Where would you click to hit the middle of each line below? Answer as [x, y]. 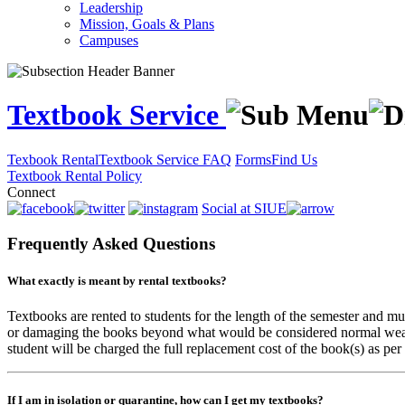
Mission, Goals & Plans [147, 24]
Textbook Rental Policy [75, 175]
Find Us [294, 159]
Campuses [109, 40]
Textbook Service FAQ [165, 159]
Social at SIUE [244, 208]
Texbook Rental [53, 159]
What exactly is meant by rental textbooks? [117, 280]
